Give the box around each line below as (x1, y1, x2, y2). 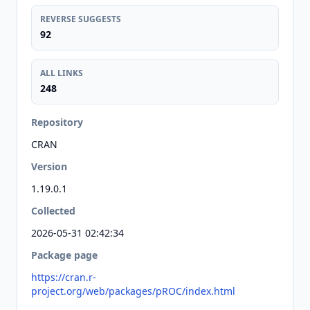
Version (31, 160, 67, 173)
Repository (31, 116, 83, 129)
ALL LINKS (40, 67, 83, 79)
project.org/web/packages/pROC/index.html (31, 284, 235, 298)
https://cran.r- (31, 271, 96, 284)
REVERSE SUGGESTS (40, 13, 121, 25)
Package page (31, 248, 98, 262)
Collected (31, 204, 75, 217)
